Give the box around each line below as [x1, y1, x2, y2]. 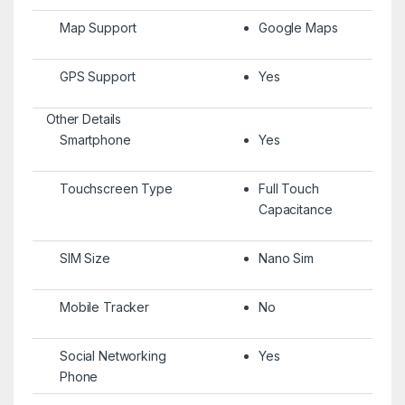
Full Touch [258, 180, 319, 196]
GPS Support [59, 68, 136, 84]
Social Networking [59, 347, 166, 363]
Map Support [59, 19, 137, 35]
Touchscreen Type [59, 180, 173, 196]
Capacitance [258, 201, 333, 217]
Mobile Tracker [59, 298, 150, 315]
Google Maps [258, 19, 338, 35]
